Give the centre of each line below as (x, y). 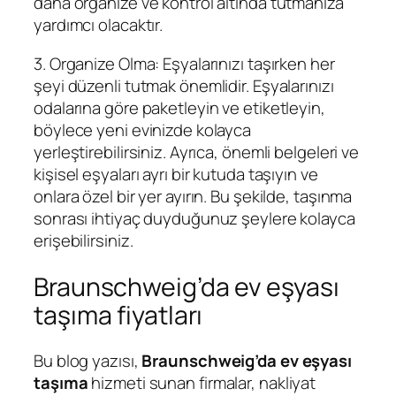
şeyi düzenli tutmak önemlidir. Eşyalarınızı (184, 85)
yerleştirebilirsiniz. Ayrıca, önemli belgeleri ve (197, 152)
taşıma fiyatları (118, 315)
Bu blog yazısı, (88, 361)
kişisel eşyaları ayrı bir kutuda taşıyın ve (176, 174)
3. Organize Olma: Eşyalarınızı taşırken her (184, 63)
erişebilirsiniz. (84, 240)
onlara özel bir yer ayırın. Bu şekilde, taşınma (193, 196)
